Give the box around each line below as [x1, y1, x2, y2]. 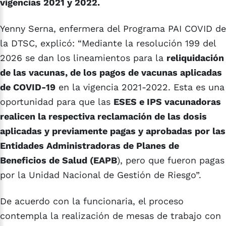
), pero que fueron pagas [117, 155, 224, 166]
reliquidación [166, 52, 224, 64]
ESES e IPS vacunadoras [114, 96, 221, 107]
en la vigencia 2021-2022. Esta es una [55, 82, 224, 93]
